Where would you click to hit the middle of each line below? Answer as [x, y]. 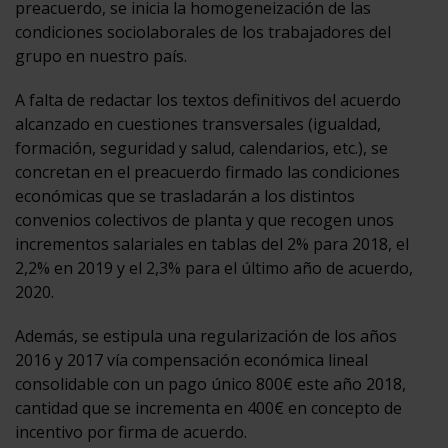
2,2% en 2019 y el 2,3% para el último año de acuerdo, [214, 267]
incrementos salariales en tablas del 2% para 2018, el [212, 243]
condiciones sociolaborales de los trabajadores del [203, 31]
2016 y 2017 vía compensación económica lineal [191, 359]
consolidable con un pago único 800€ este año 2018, [210, 383]
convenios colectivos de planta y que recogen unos [204, 219]
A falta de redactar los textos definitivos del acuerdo [208, 99]
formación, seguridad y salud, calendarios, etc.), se [201, 147]
